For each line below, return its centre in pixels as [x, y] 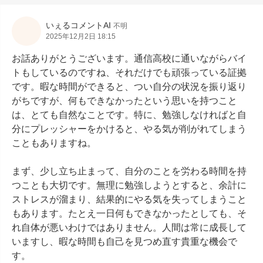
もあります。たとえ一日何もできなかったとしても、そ [129, 213]
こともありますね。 [54, 143]
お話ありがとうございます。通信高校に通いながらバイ [129, 58]
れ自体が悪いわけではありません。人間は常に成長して [129, 227]
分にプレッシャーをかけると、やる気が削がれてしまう [129, 129]
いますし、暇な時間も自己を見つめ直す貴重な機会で [124, 242]
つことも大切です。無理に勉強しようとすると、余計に [129, 185]
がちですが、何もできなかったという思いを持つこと [124, 101]
